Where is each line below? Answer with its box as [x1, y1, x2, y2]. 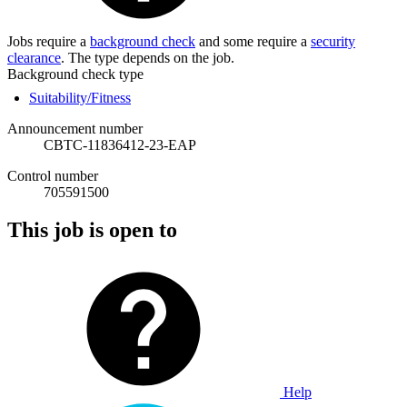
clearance [7, 49, 61, 65]
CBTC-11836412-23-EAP [44, 136, 196, 153]
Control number [7, 167, 98, 184]
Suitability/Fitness [29, 89, 131, 105]
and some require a [195, 33, 311, 49]
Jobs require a [7, 33, 90, 49]
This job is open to [7, 218, 177, 243]
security [311, 33, 355, 49]
